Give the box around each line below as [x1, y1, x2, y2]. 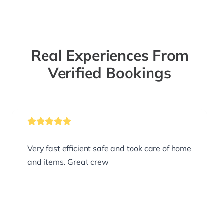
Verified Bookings [48, 64, 171, 83]
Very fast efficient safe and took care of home [27, 143, 191, 153]
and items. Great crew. [67, 157, 110, 167]
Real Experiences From [30, 46, 189, 65]
